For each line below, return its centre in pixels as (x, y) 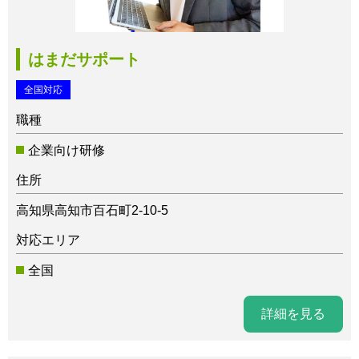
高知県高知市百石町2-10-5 (92, 210)
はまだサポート (84, 59)
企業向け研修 (67, 150)
